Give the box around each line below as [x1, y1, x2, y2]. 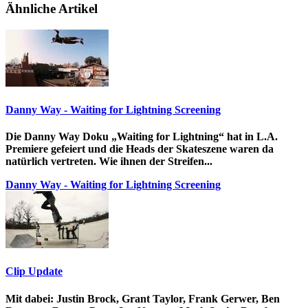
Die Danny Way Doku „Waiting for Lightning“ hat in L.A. [5, 131, 278, 143]
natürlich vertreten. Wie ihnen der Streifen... [5, 155, 212, 168]
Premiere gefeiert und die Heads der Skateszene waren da [5, 143, 274, 155]
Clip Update [5, 265, 63, 278]
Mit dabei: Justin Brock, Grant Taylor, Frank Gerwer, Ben [5, 292, 280, 305]
